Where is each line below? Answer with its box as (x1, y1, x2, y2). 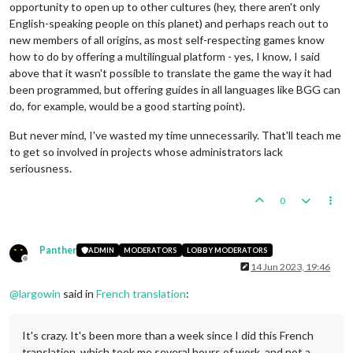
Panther (39, 243, 76, 256)
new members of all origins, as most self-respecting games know (9, 32, 325, 46)
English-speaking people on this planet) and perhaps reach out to (9, 16, 329, 30)
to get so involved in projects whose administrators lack (9, 144, 283, 158)
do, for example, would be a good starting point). (9, 98, 245, 113)
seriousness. (9, 161, 72, 175)
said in (61, 286, 96, 300)
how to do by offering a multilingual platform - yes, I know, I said (9, 49, 320, 63)
